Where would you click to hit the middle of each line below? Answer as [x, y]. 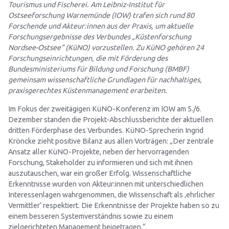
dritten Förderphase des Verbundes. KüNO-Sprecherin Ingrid [106, 130]
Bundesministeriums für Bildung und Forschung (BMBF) [99, 69]
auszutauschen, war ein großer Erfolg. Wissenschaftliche [100, 173]
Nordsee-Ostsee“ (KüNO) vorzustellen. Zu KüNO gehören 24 [106, 48]
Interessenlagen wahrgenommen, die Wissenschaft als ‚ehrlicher [111, 194]
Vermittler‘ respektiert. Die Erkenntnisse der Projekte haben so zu [114, 205]
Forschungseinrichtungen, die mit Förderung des [88, 59]
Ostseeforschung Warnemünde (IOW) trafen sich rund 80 [101, 16]
